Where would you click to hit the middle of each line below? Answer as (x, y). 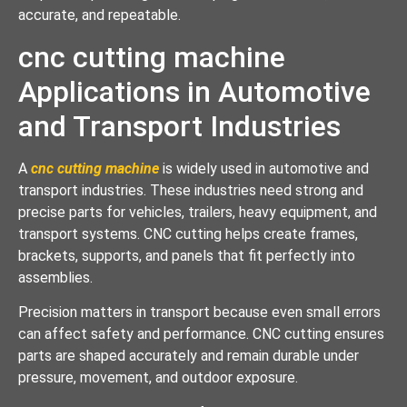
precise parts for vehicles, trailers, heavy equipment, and (198, 212)
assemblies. (55, 277)
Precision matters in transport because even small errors (199, 313)
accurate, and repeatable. (99, 15)
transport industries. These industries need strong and (191, 190)
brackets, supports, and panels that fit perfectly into (187, 255)
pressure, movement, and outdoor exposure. (158, 378)
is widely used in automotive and (266, 168)
